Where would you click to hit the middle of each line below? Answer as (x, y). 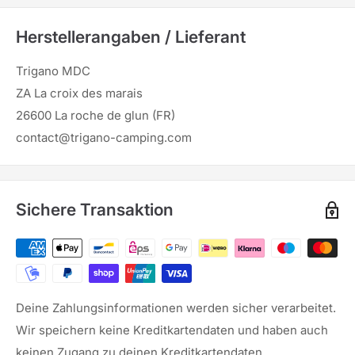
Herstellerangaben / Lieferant (131, 36)
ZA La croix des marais (79, 94)
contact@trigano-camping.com (104, 138)
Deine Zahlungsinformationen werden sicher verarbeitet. (176, 308)
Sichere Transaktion (95, 210)
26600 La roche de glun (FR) (95, 116)
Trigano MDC (53, 71)
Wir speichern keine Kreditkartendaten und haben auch (172, 330)
